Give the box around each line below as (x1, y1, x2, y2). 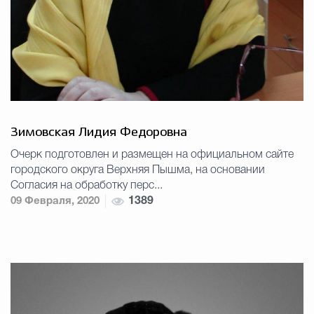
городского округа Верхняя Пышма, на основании (11, 165, 265, 176)
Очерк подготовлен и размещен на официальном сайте (11, 150, 294, 161)
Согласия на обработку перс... (11, 181, 163, 191)
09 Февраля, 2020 (11, 196, 100, 207)
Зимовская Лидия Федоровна (11, 126, 187, 139)
